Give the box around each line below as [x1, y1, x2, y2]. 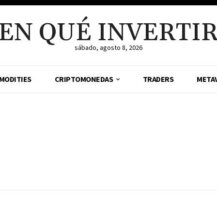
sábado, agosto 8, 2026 [74, 43, 142, 52]
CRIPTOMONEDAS [54, 74, 113, 84]
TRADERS [142, 74, 174, 84]
